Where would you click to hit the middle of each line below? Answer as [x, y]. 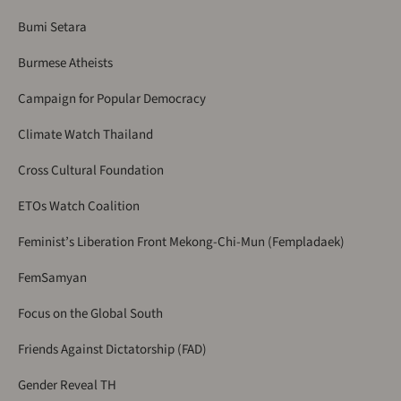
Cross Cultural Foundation [91, 170]
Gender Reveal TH [67, 385]
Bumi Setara [52, 27]
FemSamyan [52, 277]
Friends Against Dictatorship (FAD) [112, 349]
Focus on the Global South [90, 313]
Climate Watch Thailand [85, 134]
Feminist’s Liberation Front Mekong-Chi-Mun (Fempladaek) [181, 242]
